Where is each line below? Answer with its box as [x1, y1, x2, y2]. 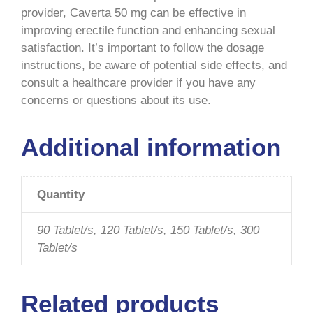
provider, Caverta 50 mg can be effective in [21, 6, 246, 20]
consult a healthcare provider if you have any [21, 75, 256, 89]
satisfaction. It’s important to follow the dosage [21, 41, 264, 54]
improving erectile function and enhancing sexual [21, 23, 275, 37]
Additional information [21, 133, 281, 161]
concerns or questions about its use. [21, 93, 211, 107]
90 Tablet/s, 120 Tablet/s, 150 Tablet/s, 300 [37, 223, 259, 237]
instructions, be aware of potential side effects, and [21, 58, 287, 72]
